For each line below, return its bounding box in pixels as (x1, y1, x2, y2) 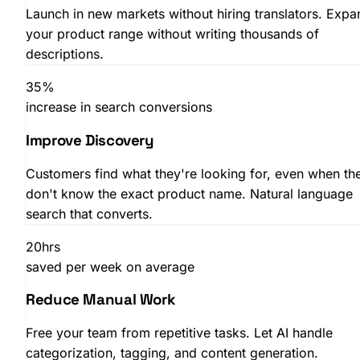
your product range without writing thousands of (26, 26, 319, 43)
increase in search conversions (26, 99, 212, 116)
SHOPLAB (6, 6, 70, 23)
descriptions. (26, 46, 104, 63)
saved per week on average (26, 258, 194, 275)
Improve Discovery (26, 130, 154, 149)
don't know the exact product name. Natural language (26, 185, 353, 202)
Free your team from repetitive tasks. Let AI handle (26, 325, 333, 342)
